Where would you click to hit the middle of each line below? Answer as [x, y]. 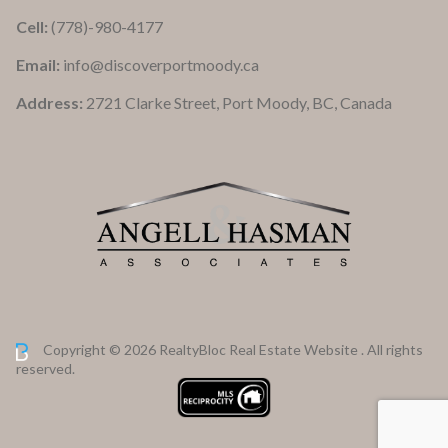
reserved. [45, 369]
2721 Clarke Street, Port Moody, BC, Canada [239, 103]
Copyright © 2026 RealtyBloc [134, 350]
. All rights [392, 350]
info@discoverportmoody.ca [161, 65]
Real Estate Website [295, 350]
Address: [51, 103]
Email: [39, 65]
